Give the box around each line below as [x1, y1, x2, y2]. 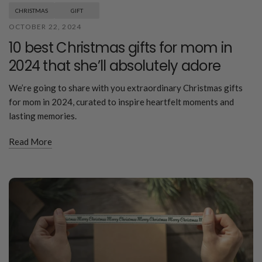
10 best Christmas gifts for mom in [9, 37, 233, 57]
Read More [9, 136, 52, 147]
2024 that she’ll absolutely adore [9, 56, 221, 75]
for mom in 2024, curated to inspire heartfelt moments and [9, 96, 234, 107]
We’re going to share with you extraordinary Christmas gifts [9, 82, 243, 93]
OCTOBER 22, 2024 [9, 22, 82, 31]
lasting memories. [9, 110, 77, 121]
